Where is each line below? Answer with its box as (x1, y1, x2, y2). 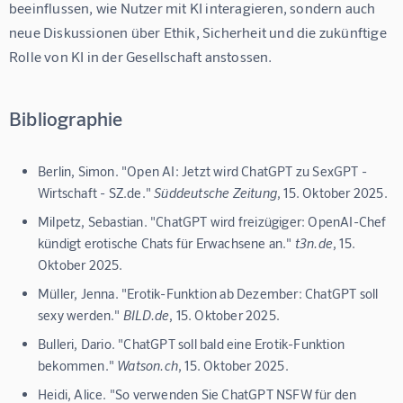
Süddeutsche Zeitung (154, 184, 278, 201)
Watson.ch (117, 357, 179, 374)
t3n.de (294, 235, 334, 252)
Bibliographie (9, 106, 123, 130)
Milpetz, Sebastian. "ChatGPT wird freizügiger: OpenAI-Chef (38, 213, 387, 230)
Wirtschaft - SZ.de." (38, 184, 155, 201)
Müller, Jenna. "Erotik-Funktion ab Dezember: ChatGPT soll (38, 285, 379, 302)
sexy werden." (38, 307, 123, 324)
